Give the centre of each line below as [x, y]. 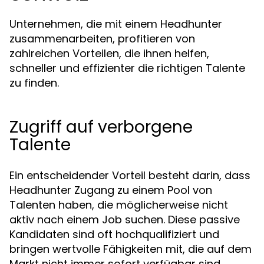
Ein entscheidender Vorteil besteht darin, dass [130, 175]
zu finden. [34, 83]
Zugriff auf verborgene [101, 127]
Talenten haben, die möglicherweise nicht [119, 205]
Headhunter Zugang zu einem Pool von [111, 190]
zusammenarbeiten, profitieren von [102, 39]
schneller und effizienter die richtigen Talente [127, 68]
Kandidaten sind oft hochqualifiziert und [114, 234]
